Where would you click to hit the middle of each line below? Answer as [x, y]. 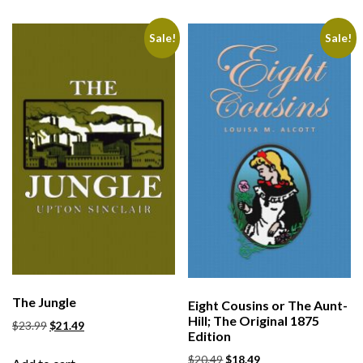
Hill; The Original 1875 [254, 320]
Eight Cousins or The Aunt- [268, 305]
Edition [210, 335]
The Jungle [44, 301]
